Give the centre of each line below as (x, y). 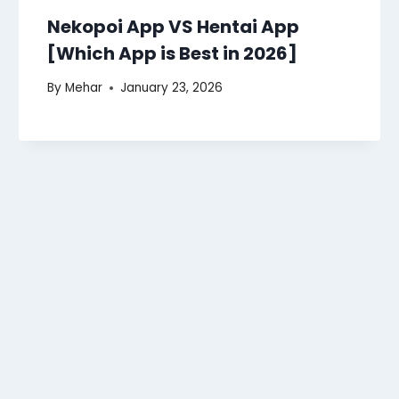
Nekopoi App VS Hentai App (174, 26)
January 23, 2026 (171, 88)
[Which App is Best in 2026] (173, 53)
